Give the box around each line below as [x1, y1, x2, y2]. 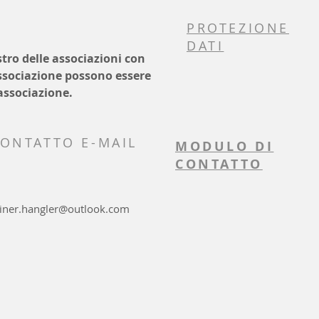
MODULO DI [175, 137, 274, 155]
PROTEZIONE [187, 19, 289, 36]
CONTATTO [175, 155, 263, 173]
